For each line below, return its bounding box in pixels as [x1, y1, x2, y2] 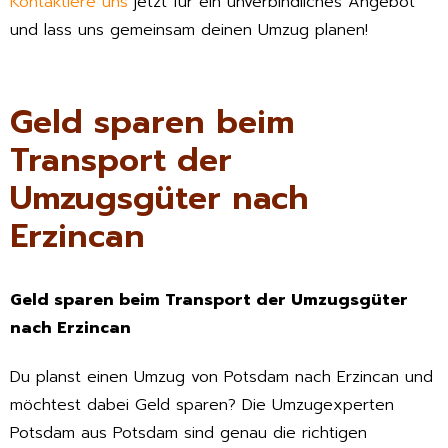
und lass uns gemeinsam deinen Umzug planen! [10, 18, 368, 43]
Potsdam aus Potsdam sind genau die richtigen [10, 421, 367, 446]
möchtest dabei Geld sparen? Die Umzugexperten [10, 393, 394, 418]
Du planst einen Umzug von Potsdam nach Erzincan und [10, 365, 433, 390]
